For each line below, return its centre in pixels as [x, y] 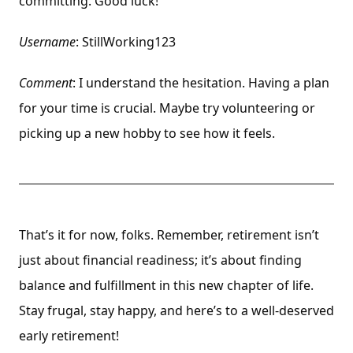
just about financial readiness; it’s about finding [160, 260]
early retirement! [69, 336]
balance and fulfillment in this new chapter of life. [166, 285]
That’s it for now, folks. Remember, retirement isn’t [169, 235]
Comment [46, 83]
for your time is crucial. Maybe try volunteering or [167, 108]
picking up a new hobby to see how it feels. [147, 133]
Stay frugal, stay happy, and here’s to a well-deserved [176, 310]
